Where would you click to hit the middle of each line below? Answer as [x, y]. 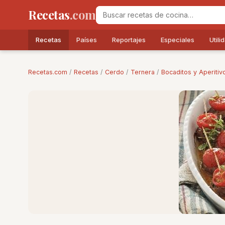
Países [87, 40]
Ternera [143, 72]
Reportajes [129, 40]
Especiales [178, 40]
